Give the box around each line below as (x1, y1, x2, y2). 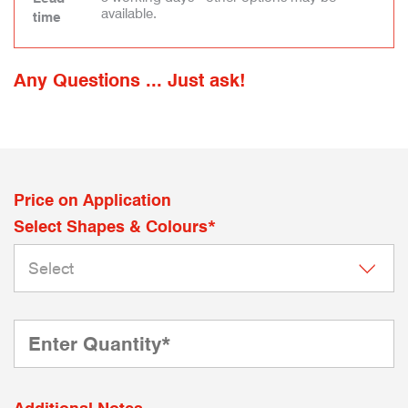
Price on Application (14, 190, 171, 209)
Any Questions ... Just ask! (14, 69, 246, 91)
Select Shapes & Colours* (14, 217, 216, 236)
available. (101, 5, 157, 22)
